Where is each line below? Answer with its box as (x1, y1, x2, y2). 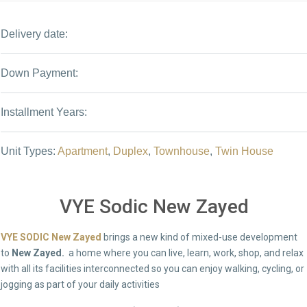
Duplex (112, 145, 148, 157)
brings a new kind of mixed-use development (101, 232, 297, 243)
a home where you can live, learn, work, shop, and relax (64, 247, 304, 258)
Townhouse (153, 145, 210, 157)
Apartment (57, 145, 108, 157)
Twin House (214, 145, 273, 157)
